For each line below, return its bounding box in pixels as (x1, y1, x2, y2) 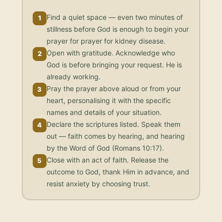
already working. (46, 72, 101, 81)
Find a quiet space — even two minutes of (46, 12, 183, 21)
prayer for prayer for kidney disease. (46, 36, 166, 45)
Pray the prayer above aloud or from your (46, 84, 181, 93)
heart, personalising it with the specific (46, 96, 171, 105)
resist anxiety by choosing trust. (46, 179, 150, 188)
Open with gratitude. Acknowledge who (46, 48, 175, 57)
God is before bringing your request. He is (46, 60, 182, 69)
